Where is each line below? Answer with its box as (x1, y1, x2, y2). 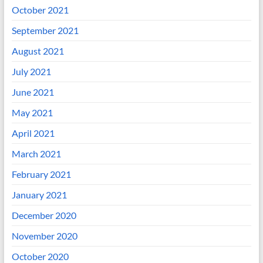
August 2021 (11, 45, 64, 57)
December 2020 (11, 210, 76, 221)
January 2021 (11, 189, 67, 201)
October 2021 (11, 4, 69, 16)
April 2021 (11, 127, 55, 139)
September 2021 (11, 25, 79, 36)
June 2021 (11, 86, 54, 98)
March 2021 (11, 148, 61, 160)
